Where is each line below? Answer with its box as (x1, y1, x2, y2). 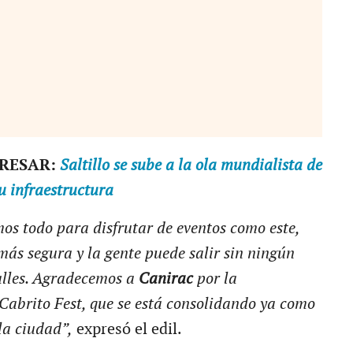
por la (196, 269, 237, 288)
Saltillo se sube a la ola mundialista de (59, 155, 322, 175)
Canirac (138, 269, 197, 288)
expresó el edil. (72, 319, 182, 339)
